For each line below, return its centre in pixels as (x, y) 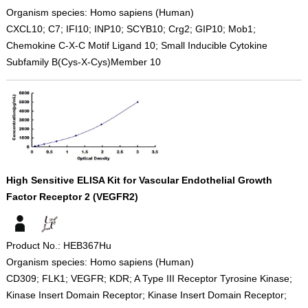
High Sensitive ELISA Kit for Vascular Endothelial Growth (139, 180)
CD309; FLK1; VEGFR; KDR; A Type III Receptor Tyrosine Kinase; (149, 278)
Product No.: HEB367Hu (58, 245)
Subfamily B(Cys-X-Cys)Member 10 (83, 62)
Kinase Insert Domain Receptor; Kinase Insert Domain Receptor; (146, 295)
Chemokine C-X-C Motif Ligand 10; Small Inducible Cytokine (136, 45)
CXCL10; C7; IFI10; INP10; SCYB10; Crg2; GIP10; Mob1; (131, 29)
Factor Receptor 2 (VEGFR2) (72, 196)
